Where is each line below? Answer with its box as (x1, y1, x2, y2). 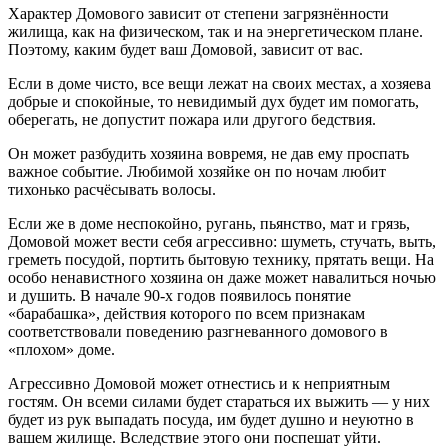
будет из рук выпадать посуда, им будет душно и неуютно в (8, 410, 414, 428)
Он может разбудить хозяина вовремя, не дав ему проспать (8, 144, 409, 162)
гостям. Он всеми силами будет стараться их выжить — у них (8, 392, 430, 410)
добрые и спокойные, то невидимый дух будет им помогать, (8, 92, 419, 110)
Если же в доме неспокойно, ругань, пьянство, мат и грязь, (8, 214, 410, 232)
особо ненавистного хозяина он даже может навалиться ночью (8, 268, 436, 286)
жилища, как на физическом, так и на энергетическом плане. (8, 22, 423, 40)
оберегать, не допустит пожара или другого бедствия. (8, 110, 376, 128)
